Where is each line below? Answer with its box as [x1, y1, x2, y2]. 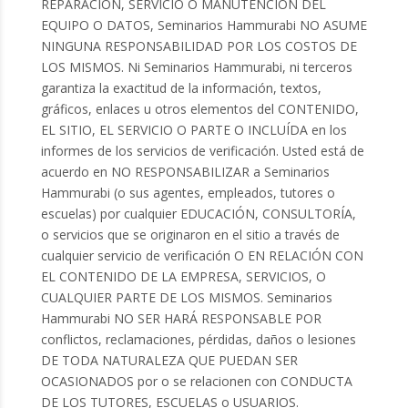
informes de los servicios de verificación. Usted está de [40, 141, 364, 159]
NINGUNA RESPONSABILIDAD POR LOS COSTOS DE [40, 36, 357, 55]
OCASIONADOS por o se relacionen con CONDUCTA [40, 372, 352, 390]
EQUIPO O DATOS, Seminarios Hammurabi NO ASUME [40, 15, 367, 34]
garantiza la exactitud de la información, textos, [40, 78, 321, 97]
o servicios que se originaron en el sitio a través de [40, 225, 340, 243]
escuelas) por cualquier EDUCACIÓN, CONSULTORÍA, [40, 204, 356, 222]
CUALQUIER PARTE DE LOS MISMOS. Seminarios [40, 288, 332, 306]
